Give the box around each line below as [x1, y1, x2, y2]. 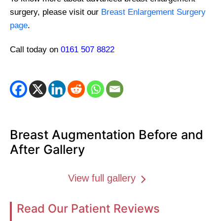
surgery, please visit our [10, 7, 99, 17]
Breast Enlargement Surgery [99, 7, 206, 17]
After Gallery [10, 142, 85, 157]
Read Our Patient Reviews [17, 201, 160, 216]
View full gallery [68, 173, 139, 184]
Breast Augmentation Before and [10, 127, 203, 143]
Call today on [10, 45, 61, 55]
